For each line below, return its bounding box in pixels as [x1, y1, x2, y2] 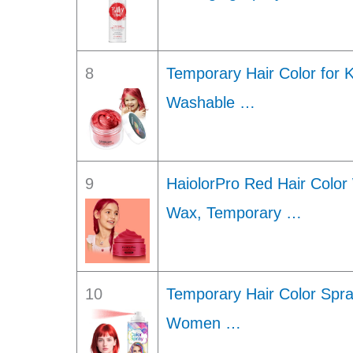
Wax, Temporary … [166, 204, 302, 221]
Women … [166, 314, 241, 332]
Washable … [166, 94, 255, 111]
